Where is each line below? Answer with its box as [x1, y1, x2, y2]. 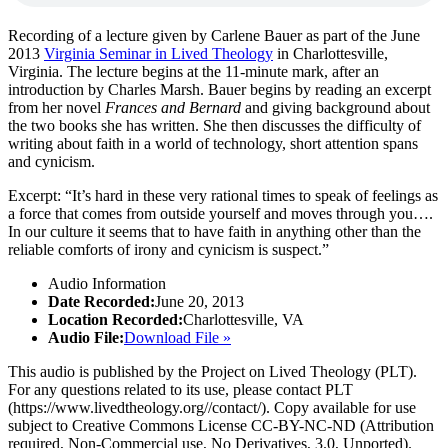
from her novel [8, 99, 105, 117]
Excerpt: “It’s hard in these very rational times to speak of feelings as [8, 187, 438, 205]
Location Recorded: [48, 311, 183, 329]
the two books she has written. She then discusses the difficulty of [8, 117, 421, 135]
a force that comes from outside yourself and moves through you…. [8, 205, 433, 223]
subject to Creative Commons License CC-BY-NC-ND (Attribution [8, 417, 434, 435]
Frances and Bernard [105, 99, 241, 117]
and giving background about [241, 99, 430, 117]
